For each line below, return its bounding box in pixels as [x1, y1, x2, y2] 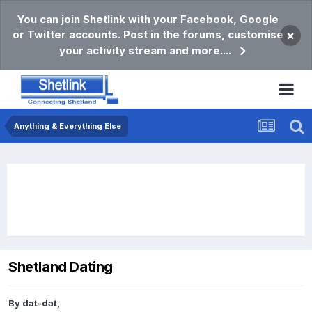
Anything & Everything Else [14, 121, 121, 131]
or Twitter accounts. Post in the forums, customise [12, 28, 283, 41]
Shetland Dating [8, 258, 113, 276]
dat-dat [22, 297, 57, 309]
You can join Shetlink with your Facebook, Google [17, 13, 279, 26]
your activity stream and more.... [59, 44, 231, 57]
